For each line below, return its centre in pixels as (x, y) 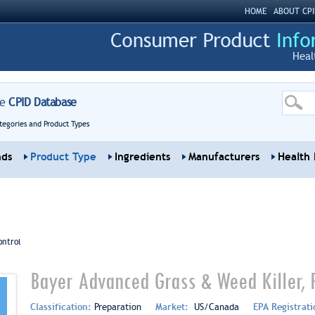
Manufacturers (224, 157)
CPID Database (41, 102)
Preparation (117, 307)
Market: (173, 307)
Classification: (62, 307)
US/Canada (215, 307)
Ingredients (142, 157)
